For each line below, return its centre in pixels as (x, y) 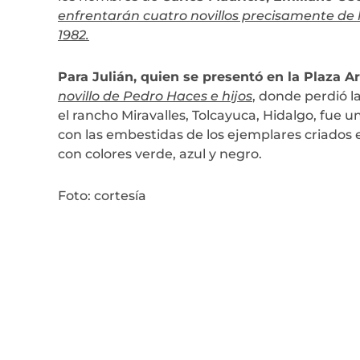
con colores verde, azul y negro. (160, 153)
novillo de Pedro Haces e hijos (155, 96)
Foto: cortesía (102, 195)
